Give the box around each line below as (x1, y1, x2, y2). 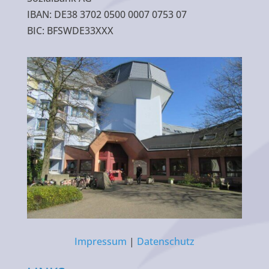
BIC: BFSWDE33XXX (26, 23, 113, 37)
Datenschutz (136, 234, 195, 248)
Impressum (74, 234, 127, 248)
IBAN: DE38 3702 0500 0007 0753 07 (26, 7, 187, 21)
